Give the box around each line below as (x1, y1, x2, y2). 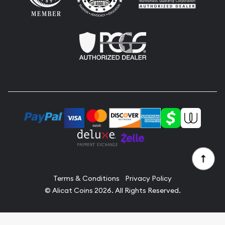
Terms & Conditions (53, 173, 120, 183)
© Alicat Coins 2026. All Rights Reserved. (44, 185, 181, 195)
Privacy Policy (125, 173, 172, 183)
